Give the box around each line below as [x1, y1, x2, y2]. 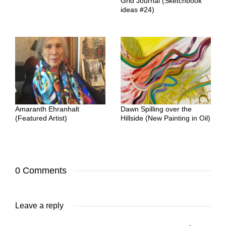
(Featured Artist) [15, 114, 67, 123]
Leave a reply [15, 201, 64, 210]
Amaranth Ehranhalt [15, 105, 79, 114]
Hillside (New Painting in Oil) [121, 114, 210, 123]
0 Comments [15, 165, 67, 176]
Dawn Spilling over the [121, 105, 192, 114]
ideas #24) [121, 6, 154, 14]
